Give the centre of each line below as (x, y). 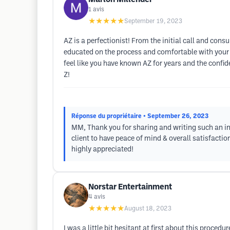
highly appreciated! (102, 150)
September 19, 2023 (153, 21)
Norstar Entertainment (130, 187)
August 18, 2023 (148, 209)
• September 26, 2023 (176, 116)
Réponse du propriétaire (107, 116)
